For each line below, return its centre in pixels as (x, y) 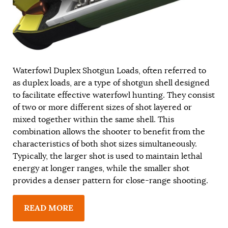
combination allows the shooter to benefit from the (109, 132)
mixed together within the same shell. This (93, 119)
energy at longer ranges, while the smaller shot (101, 168)
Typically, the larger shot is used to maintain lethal (107, 156)
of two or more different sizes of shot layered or (102, 107)
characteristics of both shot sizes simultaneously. (105, 144)
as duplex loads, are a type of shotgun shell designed (111, 83)
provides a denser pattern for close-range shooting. (110, 180)
